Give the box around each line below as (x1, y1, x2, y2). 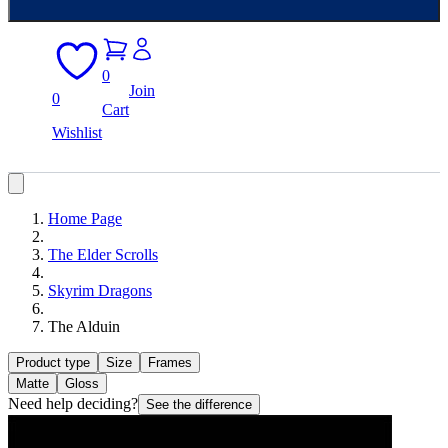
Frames (148, 355, 192, 370)
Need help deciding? (8, 395, 138, 412)
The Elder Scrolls (48, 246, 158, 263)
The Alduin (48, 318, 120, 335)
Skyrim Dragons (48, 282, 152, 299)
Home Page (48, 210, 122, 227)
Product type (16, 355, 90, 370)
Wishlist (52, 124, 102, 141)
